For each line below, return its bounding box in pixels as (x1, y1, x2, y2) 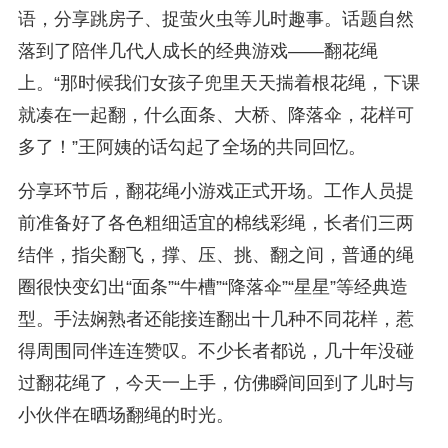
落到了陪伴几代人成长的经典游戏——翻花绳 (17, 41, 378, 61)
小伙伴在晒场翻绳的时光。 (17, 405, 234, 425)
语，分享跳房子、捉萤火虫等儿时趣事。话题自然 (17, 9, 414, 29)
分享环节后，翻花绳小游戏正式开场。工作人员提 (17, 181, 414, 201)
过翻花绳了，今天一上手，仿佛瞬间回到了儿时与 (17, 373, 414, 393)
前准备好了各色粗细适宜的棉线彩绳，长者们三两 (17, 213, 414, 233)
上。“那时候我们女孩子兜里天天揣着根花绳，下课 (17, 73, 420, 93)
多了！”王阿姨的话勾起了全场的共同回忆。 (17, 137, 366, 157)
